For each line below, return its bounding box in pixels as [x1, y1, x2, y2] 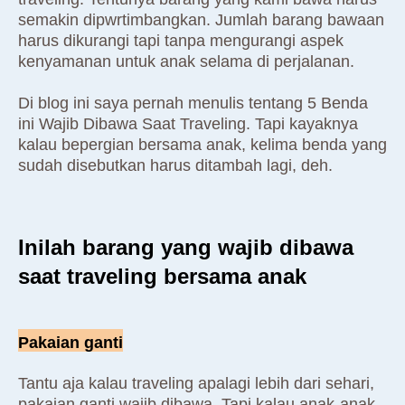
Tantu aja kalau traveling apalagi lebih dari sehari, [18, 374, 374, 393]
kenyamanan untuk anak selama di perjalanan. [18, 52, 354, 71]
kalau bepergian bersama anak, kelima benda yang [18, 136, 387, 155]
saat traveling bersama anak [18, 264, 306, 289]
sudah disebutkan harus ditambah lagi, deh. [18, 156, 333, 175]
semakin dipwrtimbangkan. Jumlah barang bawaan [18, 11, 384, 30]
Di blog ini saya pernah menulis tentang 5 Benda [18, 94, 368, 113]
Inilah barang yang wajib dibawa [18, 235, 353, 260]
